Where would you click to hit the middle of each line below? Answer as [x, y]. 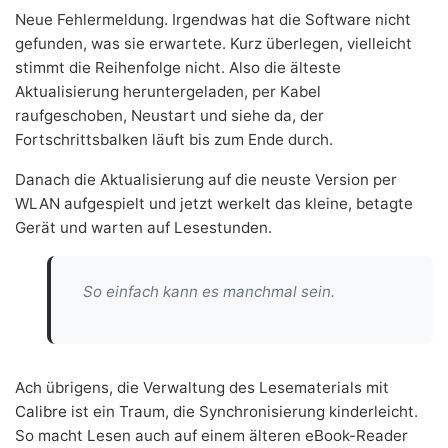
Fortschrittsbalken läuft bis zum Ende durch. [174, 139]
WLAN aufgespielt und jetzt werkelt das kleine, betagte [214, 203]
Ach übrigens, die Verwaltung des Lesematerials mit [202, 387]
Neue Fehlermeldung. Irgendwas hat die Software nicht [213, 19]
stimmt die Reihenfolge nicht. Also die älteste [178, 67]
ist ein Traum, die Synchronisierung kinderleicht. [242, 411]
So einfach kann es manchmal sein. [209, 291]
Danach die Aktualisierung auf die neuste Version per [206, 179]
